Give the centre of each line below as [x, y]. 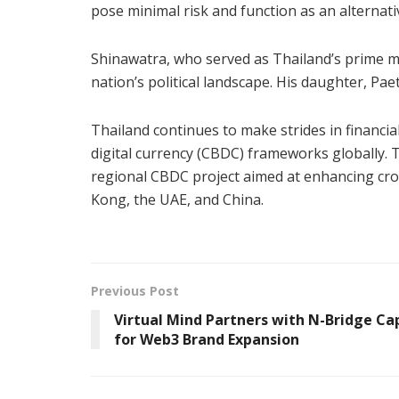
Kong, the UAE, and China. [177, 199]
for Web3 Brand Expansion [207, 339]
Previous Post [135, 290]
